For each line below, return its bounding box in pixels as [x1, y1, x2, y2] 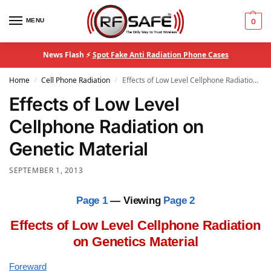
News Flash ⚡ [42, 50, 93, 60]
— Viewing [110, 194, 164, 206]
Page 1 [76, 194, 111, 206]
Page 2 [163, 194, 195, 206]
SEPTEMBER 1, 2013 [9, 165, 83, 175]
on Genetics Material [73, 233, 198, 249]
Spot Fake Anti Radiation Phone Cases [92, 50, 229, 60]
